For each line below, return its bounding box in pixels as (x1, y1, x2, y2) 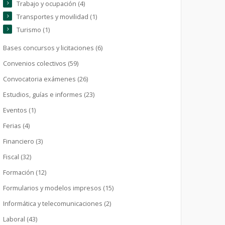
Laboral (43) (3, 215, 37, 223)
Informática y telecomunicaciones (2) (3, 199, 111, 208)
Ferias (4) (3, 122, 30, 130)
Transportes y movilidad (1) (17, 13, 97, 21)
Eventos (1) (3, 106, 36, 115)
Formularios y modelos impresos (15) (3, 184, 114, 192)
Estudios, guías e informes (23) (3, 90, 94, 99)
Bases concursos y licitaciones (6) (3, 44, 102, 52)
